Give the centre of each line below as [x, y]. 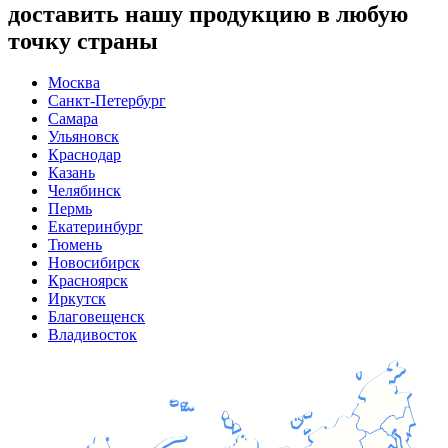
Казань [71, 173]
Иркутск [77, 299]
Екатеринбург [95, 227]
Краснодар [84, 155]
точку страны [83, 40]
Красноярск [88, 281]
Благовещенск [96, 317]
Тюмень [75, 245]
